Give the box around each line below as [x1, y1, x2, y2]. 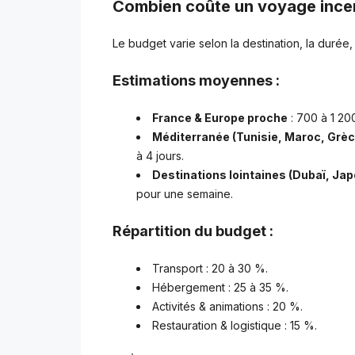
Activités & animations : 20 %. [152, 299, 303, 313]
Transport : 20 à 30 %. [152, 261, 268, 275]
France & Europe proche [152, 110, 288, 124]
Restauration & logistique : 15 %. [152, 318, 317, 332]
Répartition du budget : [113, 222, 273, 239]
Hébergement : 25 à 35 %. [152, 280, 288, 294]
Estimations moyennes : [113, 71, 280, 89]
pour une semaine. [136, 186, 233, 200]
